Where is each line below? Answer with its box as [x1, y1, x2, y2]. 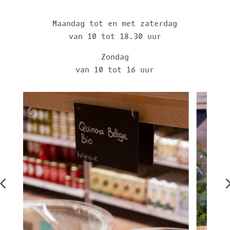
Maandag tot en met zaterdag [52, 18, 178, 29]
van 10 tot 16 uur [75, 64, 155, 75]
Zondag [101, 51, 129, 62]
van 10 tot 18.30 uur [68, 31, 161, 42]
